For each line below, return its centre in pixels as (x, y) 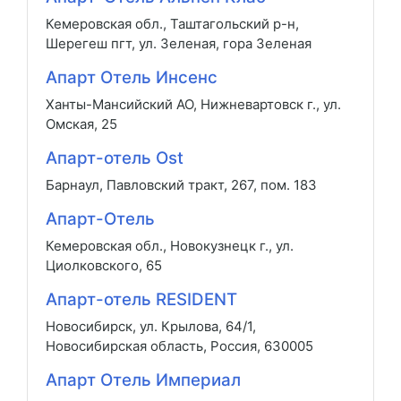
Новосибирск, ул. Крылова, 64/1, (151, 326)
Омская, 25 (81, 124)
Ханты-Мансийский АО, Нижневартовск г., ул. (193, 104)
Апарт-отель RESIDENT (141, 299)
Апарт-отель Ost (115, 158)
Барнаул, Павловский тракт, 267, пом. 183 (181, 185)
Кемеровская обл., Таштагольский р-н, (172, 24)
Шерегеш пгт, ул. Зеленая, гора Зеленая (179, 43)
